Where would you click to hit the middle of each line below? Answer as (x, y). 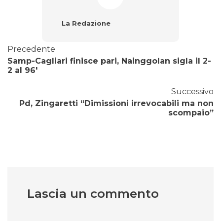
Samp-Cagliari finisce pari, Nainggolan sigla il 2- (109, 61)
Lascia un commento (93, 194)
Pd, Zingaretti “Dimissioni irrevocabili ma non (116, 104)
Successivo (192, 92)
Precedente (31, 49)
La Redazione (86, 23)
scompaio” (191, 113)
